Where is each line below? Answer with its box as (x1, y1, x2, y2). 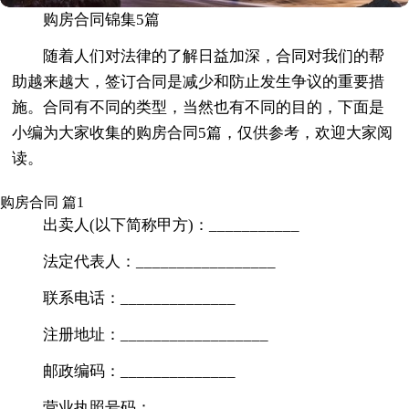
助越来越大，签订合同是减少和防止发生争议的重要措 (12, 72, 385, 90)
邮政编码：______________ (43, 362, 236, 380)
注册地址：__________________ (43, 325, 269, 343)
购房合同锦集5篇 (43, 10, 161, 28)
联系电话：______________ (43, 288, 236, 307)
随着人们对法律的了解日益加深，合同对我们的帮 (43, 47, 385, 65)
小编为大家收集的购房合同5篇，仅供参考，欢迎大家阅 (12, 123, 393, 142)
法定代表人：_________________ (43, 252, 277, 270)
